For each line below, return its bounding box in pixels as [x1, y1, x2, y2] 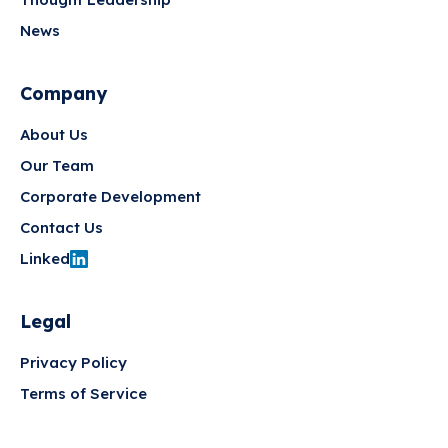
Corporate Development [20, 187, 201, 207]
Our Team [20, 156, 94, 176]
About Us [20, 125, 88, 145]
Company [20, 82, 107, 106]
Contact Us [20, 218, 103, 238]
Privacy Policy [20, 353, 127, 373]
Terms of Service [20, 384, 147, 404]
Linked [20, 249, 70, 269]
